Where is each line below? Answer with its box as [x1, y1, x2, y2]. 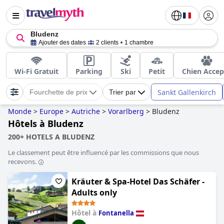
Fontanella [98, 208, 134, 217]
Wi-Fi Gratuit [14, 66, 58, 76]
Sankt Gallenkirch [157, 87, 216, 97]
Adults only [71, 187, 117, 198]
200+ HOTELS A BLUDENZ [8, 132, 94, 141]
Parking [75, 66, 102, 76]
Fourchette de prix [29, 88, 87, 96]
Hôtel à [71, 208, 98, 217]
